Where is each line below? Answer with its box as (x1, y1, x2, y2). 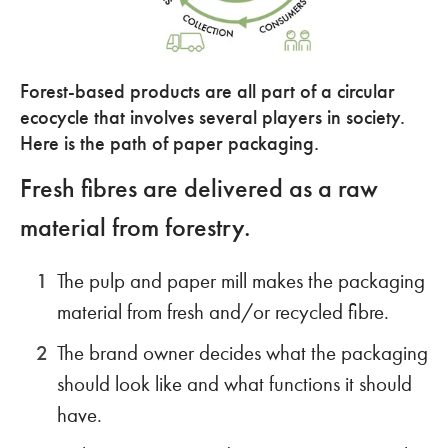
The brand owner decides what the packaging (57, 343, 428, 365)
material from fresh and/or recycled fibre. (57, 302, 389, 324)
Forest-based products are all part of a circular (20, 82, 395, 103)
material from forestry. (20, 215, 251, 242)
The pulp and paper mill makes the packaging (57, 271, 425, 293)
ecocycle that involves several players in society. (20, 108, 405, 129)
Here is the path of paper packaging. (20, 134, 319, 155)
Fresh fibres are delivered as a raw (20, 176, 378, 203)
